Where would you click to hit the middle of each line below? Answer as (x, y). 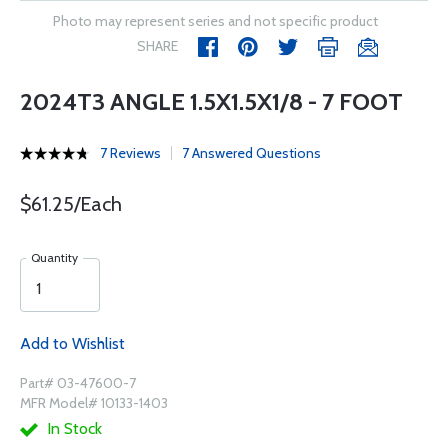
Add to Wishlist (72, 343)
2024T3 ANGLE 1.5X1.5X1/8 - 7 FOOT (211, 101)
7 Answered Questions (251, 153)
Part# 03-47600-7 (78, 383)
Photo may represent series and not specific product (215, 21)
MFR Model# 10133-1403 (94, 403)
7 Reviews (130, 153)
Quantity (54, 257)
